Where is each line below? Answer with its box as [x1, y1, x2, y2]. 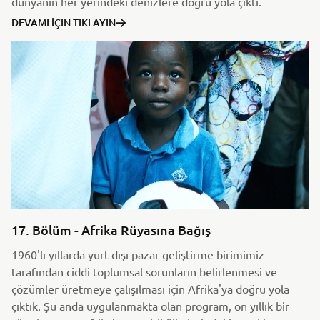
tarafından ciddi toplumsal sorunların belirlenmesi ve [11, 264, 277, 279]
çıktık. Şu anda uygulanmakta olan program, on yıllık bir [11, 298, 289, 313]
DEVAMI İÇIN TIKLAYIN [11, 15, 116, 29]
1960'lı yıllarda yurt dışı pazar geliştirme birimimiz [11, 246, 264, 261]
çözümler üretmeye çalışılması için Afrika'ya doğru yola [11, 281, 289, 296]
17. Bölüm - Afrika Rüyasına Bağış [11, 221, 211, 238]
